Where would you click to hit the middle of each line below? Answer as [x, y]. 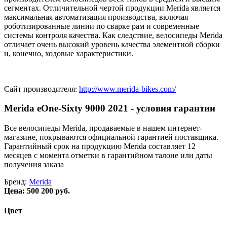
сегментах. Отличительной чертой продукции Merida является [112, 8]
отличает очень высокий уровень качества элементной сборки [112, 44]
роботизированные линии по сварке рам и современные [102, 26]
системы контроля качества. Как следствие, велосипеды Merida [113, 35]
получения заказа [34, 165]
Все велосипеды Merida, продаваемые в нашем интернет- [103, 128]
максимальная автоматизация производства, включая [96, 17]
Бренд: [16, 182]
